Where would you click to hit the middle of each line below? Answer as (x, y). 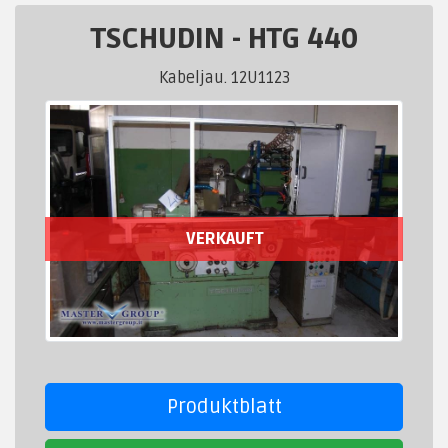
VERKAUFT (224, 238)
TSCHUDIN (161, 39)
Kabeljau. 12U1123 (224, 78)
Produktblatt (224, 406)
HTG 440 (302, 39)
